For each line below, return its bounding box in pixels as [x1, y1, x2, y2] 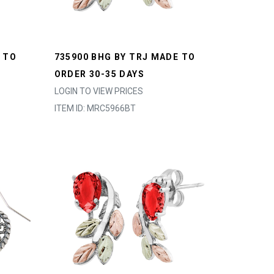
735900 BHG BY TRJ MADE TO [54, 52, 196, 62]
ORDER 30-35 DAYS [54, 69, 144, 79]
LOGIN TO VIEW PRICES [54, 86, 143, 96]
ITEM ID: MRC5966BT [54, 103, 136, 113]
